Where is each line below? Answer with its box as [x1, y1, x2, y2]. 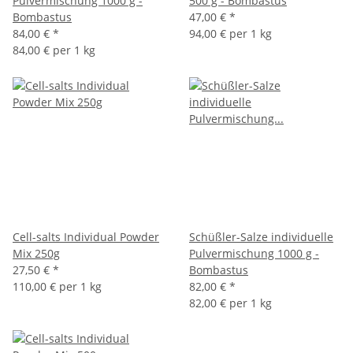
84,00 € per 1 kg [13, 42, 95, 58]
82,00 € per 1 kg [189, 295, 272, 310]
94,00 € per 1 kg [189, 25, 272, 41]
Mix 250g [13, 245, 60, 261]
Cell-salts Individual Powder [13, 229, 159, 244]
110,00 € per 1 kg [13, 278, 102, 294]
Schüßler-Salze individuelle [189, 229, 333, 244]
